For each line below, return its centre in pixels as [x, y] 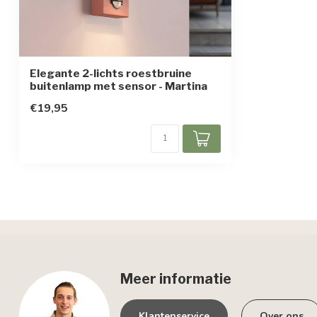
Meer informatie [176, 279]
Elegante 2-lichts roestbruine [111, 73]
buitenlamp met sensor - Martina [119, 86]
